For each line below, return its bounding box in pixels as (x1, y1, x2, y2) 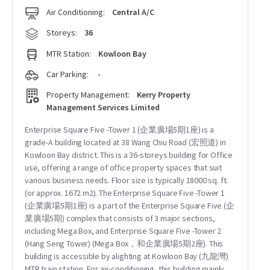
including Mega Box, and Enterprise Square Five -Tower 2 (25, 225, 222, 236)
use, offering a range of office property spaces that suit (25, 162, 222, 173)
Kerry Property (137, 89, 190, 100)
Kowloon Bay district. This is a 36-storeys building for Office (25, 149, 233, 160)
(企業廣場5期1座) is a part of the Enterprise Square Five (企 (25, 200, 234, 211)
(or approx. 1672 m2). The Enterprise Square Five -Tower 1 (25, 187, 225, 198)
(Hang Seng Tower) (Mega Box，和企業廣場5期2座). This (25, 238, 224, 249)
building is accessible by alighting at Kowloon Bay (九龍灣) (25, 251, 229, 262)
